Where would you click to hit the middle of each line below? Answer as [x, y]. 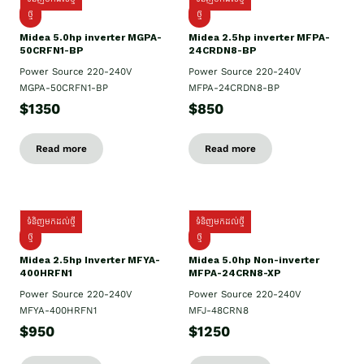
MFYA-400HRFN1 [58, 311]
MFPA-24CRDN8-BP [234, 88]
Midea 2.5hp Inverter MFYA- [90, 260]
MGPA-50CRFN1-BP [64, 88]
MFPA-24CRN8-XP [235, 273]
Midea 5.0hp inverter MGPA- [91, 38]
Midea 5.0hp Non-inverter [254, 260]
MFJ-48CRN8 [219, 311]
